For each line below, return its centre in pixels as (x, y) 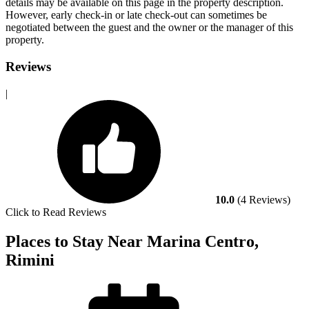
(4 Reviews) (264, 199)
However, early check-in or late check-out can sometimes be (136, 15)
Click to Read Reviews (56, 212)
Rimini (30, 260)
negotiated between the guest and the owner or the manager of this (149, 28)
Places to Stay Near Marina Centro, (132, 241)
